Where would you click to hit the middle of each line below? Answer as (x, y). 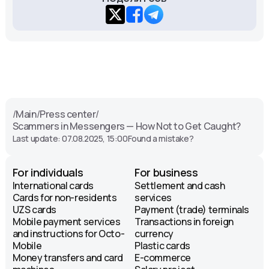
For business (166, 173)
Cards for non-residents (65, 198)
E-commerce (163, 258)
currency (154, 234)
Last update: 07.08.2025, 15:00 (70, 139)
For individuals (48, 173)
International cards (53, 186)
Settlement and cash (180, 186)
